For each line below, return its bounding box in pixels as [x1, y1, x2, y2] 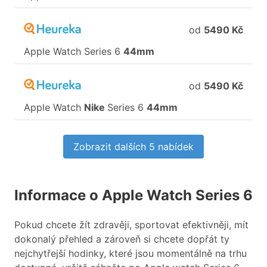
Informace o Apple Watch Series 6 [14, 187, 253, 204]
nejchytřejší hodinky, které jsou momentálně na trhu [14, 247, 247, 260]
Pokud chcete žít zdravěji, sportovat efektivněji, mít [14, 219, 249, 231]
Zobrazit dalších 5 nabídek [73, 141, 194, 153]
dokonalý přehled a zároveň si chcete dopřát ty [14, 233, 229, 246]
